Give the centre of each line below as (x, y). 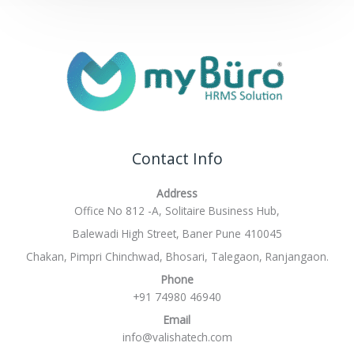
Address (177, 194)
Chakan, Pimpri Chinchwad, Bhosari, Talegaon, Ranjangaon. (177, 257)
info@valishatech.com (177, 337)
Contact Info (177, 159)
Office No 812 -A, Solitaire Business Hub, (177, 211)
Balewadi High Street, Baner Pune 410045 (177, 234)
